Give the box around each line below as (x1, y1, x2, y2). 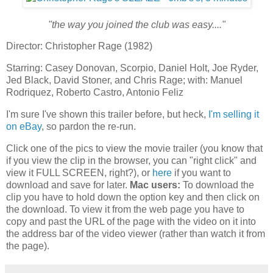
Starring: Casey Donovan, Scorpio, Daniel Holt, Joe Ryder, (6, 63, 258, 74)
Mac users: (130, 179, 180, 190)
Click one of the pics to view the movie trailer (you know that (6, 143, 263, 154)
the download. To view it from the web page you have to (6, 204, 244, 214)
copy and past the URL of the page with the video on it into (6, 216, 256, 227)
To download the (180, 179, 254, 190)
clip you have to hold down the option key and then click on (6, 191, 260, 202)
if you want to (172, 167, 231, 178)
